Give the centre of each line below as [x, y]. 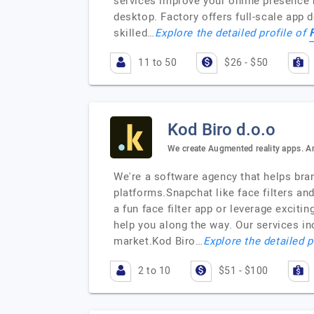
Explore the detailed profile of [232, 33]
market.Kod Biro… [158, 241]
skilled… [134, 33]
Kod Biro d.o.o [221, 130]
